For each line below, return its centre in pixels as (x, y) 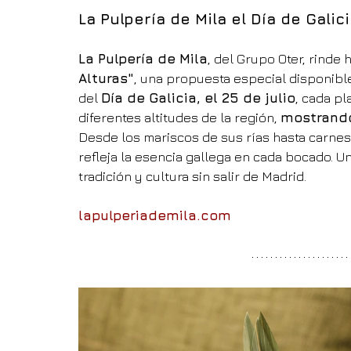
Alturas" (106, 79)
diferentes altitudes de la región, (179, 118)
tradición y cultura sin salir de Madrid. (192, 177)
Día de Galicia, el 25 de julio (198, 98)
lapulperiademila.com (155, 216)
